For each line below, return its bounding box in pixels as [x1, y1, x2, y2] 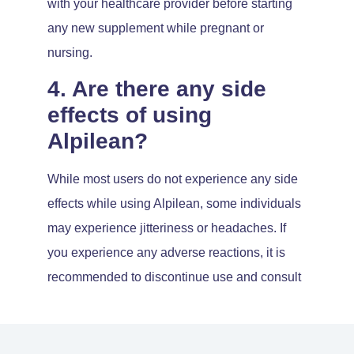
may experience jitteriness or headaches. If [47, 221, 286, 235]
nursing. [47, 45, 92, 59]
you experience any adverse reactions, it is [47, 246, 285, 260]
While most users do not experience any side [47, 172, 298, 186]
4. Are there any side [47, 77, 266, 102]
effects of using [47, 103, 212, 128]
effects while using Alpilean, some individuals [47, 197, 301, 211]
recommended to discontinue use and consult [47, 270, 301, 284]
